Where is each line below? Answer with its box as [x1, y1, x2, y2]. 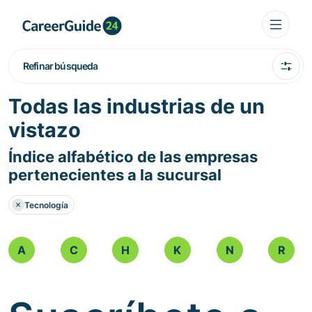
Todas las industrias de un [8, 94, 265, 118]
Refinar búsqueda [23, 60, 98, 72]
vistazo [8, 118, 81, 142]
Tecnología [24, 199, 68, 210]
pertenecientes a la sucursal [8, 166, 221, 184]
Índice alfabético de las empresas [8, 148, 258, 166]
